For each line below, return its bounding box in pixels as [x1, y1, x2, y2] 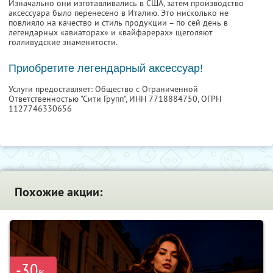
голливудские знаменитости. [9, 36, 118, 48]
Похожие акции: [15, 183, 102, 200]
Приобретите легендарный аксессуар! [9, 62, 203, 74]
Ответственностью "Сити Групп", [9, 93, 129, 104]
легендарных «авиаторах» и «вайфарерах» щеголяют [9, 26, 213, 38]
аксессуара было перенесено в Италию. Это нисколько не [9, 7, 229, 18]
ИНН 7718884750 [129, 93, 197, 104]
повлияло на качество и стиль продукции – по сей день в [9, 16, 228, 28]
